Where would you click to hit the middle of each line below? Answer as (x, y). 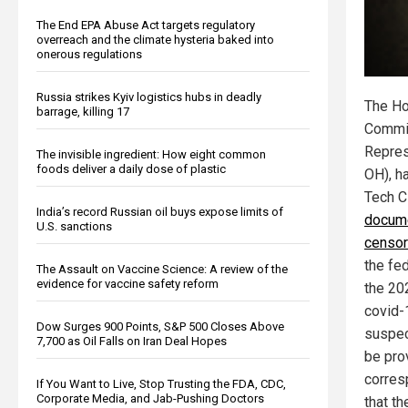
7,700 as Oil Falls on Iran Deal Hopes (132, 341)
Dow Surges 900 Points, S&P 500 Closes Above (160, 326)
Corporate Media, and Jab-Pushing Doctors (150, 398)
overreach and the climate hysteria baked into (155, 39)
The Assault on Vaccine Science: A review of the (162, 269)
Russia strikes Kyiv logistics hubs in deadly (149, 97)
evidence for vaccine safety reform (127, 283)
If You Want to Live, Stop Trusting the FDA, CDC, (161, 383)
